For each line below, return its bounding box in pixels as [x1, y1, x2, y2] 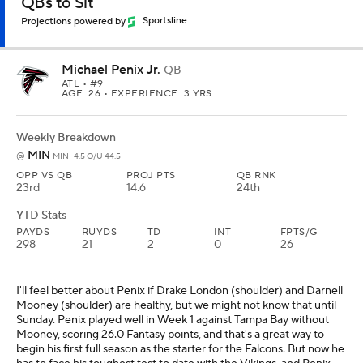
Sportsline [143, 15, 187, 28]
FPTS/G [280, 225, 318, 238]
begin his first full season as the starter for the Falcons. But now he [16, 341, 344, 357]
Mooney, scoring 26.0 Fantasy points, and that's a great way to [16, 327, 324, 342]
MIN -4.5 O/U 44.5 [53, 150, 121, 161]
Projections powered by [21, 15, 128, 28]
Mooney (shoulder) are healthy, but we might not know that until [16, 297, 336, 313]
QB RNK [237, 169, 276, 181]
